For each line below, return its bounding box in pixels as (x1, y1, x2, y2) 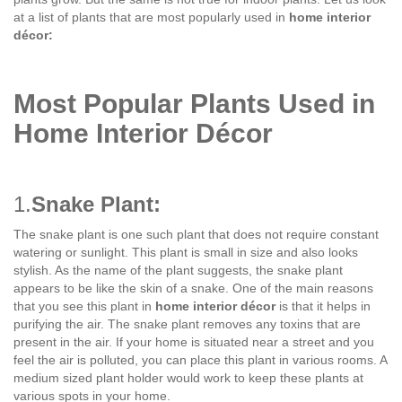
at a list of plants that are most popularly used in (13, 10, 289, 25)
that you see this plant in (13, 299, 155, 314)
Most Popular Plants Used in (13, 89, 375, 119)
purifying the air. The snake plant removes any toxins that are (13, 317, 361, 332)
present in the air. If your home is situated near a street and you (13, 335, 374, 350)
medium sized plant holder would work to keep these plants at (13, 371, 363, 386)
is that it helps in (275, 299, 371, 314)
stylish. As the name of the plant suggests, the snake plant (13, 263, 343, 278)
